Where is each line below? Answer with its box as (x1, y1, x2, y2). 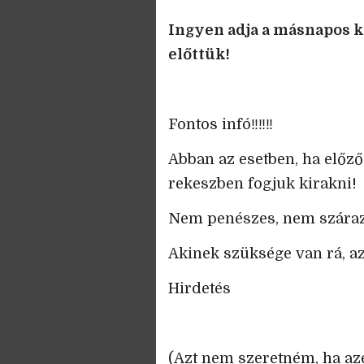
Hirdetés (168, 280, 231, 297)
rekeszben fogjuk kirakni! (168, 175, 357, 192)
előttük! (168, 46, 230, 63)
